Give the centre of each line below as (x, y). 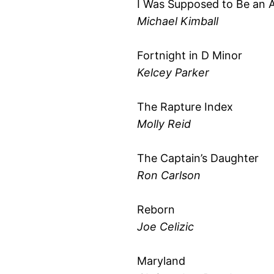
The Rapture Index (185, 106)
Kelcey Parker (173, 72)
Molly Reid (164, 124)
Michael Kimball (178, 21)
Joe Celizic (165, 226)
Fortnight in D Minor (190, 55)
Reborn (156, 209)
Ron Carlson (169, 175)
